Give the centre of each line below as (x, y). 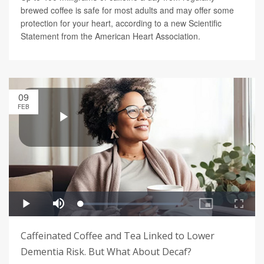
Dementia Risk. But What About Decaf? (106, 252)
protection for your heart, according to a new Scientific (121, 23)
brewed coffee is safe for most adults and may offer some (127, 10)
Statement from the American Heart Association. (110, 36)
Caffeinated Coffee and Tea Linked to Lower (118, 236)
